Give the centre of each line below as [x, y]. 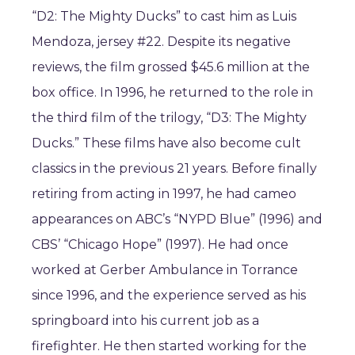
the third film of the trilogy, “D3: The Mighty [169, 118]
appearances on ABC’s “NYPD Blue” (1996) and [177, 219]
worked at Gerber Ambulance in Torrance [165, 270]
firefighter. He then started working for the [169, 346]
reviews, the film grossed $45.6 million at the [171, 67]
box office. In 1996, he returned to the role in [172, 92]
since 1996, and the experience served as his [169, 295]
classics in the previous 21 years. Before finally [174, 168]
